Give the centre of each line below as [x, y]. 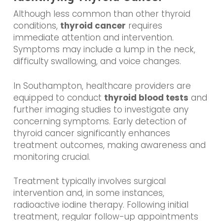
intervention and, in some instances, [89, 193]
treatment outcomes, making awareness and [109, 145]
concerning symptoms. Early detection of [100, 121]
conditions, [37, 26]
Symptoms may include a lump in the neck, [104, 50]
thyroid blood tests [146, 97]
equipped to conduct [58, 97]
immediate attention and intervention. [93, 38]
